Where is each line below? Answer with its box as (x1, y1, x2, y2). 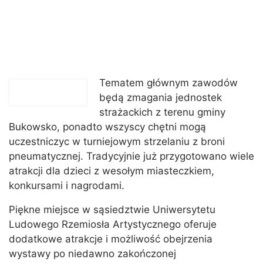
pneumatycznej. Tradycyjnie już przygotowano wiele (9, 150, 254, 163)
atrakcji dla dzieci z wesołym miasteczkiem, (9, 165, 214, 177)
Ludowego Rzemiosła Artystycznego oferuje (9, 218, 217, 231)
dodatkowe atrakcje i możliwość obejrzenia (9, 233, 213, 245)
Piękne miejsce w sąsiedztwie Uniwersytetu (9, 204, 215, 216)
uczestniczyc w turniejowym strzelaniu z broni (9, 136, 225, 148)
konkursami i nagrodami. (9, 180, 124, 192)
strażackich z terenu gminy (99, 106, 225, 119)
